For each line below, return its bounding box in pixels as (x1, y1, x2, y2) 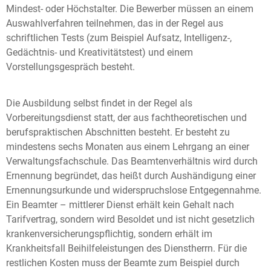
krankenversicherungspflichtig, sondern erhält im (6, 228, 212, 240)
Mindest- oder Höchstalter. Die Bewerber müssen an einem (6, 3, 253, 15)
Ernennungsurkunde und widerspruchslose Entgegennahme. (6, 184, 261, 197)
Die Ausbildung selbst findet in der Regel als (6, 97, 192, 109)
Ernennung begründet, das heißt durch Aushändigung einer (6, 170, 256, 182)
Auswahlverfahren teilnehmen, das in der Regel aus (6, 18, 223, 30)
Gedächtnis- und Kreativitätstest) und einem (6, 47, 193, 59)
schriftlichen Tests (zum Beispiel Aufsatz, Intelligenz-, (6, 32, 232, 44)
